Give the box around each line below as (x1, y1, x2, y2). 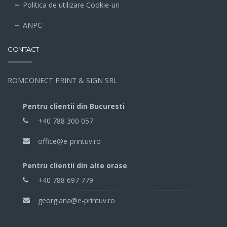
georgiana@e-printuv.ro (38, 195, 115, 205)
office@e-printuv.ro (38, 136, 101, 146)
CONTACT (8, 45, 39, 53)
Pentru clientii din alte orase (23, 160, 127, 170)
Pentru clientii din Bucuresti (23, 101, 125, 111)
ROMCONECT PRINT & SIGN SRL (8, 75, 118, 85)
